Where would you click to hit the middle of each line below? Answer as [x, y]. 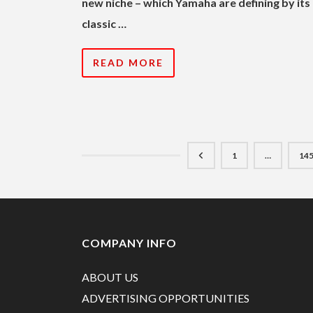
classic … [104, 23]
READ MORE [128, 62]
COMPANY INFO [129, 242]
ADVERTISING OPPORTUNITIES [166, 298]
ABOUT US [110, 277]
